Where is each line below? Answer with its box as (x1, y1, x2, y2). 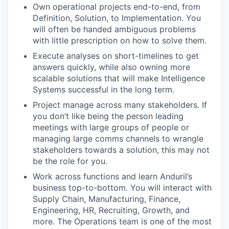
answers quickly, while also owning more (33, 62, 190, 72)
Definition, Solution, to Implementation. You (33, 13, 201, 23)
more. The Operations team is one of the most (33, 216, 212, 226)
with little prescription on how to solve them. (33, 35, 207, 45)
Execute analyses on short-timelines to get (33, 51, 199, 61)
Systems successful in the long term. (33, 84, 174, 95)
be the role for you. (33, 156, 107, 166)
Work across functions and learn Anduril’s (33, 171, 192, 181)
